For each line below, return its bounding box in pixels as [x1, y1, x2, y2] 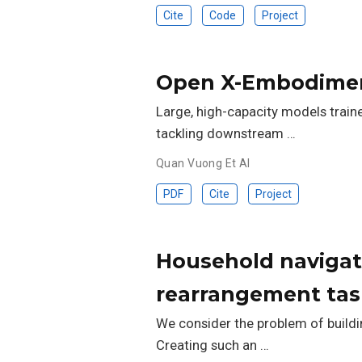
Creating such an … [156, 336, 269, 353]
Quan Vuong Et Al [156, 156, 250, 170]
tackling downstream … [156, 124, 296, 141]
